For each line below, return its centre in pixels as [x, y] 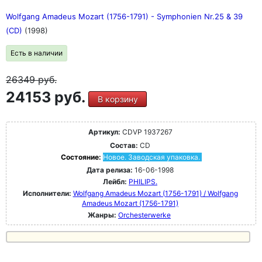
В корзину [118, 99]
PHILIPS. [143, 182]
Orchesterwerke [144, 215]
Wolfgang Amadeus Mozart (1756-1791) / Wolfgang [155, 193]
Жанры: [102, 215]
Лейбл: [115, 182]
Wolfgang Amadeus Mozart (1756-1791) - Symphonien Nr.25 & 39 [124, 16]
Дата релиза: [110, 170]
